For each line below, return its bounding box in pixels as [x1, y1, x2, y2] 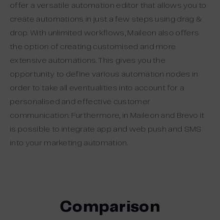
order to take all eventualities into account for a [10, 84, 185, 92]
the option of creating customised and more [10, 43, 176, 51]
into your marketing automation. [10, 139, 128, 147]
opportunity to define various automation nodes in [10, 70, 198, 78]
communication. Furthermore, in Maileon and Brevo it [10, 111, 205, 119]
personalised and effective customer [10, 98, 151, 106]
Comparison [59, 199, 161, 215]
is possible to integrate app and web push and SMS [10, 125, 202, 133]
